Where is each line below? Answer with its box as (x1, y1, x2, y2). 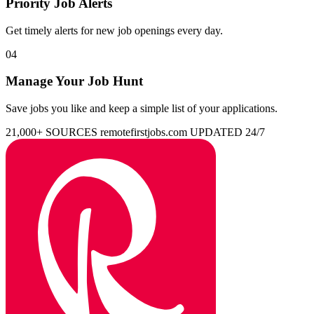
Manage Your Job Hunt (6, 74, 143, 89)
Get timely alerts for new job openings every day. (6, 24, 223, 36)
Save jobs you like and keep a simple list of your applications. (6, 102, 278, 114)
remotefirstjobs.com (100, 125, 187, 138)
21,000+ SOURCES (6, 125, 97, 138)
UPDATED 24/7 (190, 125, 265, 138)
